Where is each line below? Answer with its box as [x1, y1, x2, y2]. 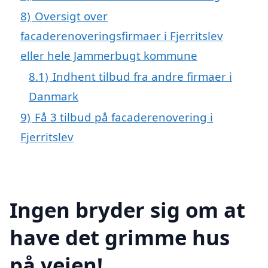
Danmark [29, 89, 78, 103]
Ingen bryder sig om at [10, 195, 245, 224]
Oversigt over [35, 8, 108, 23]
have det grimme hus [10, 223, 230, 251]
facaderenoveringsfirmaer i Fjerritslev [20, 28, 223, 43]
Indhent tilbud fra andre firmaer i [53, 69, 232, 84]
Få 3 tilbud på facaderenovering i [35, 109, 213, 124]
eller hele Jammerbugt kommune [20, 48, 197, 63]
